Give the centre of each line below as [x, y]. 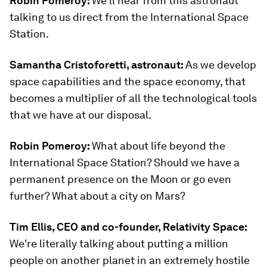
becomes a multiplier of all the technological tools [133, 98]
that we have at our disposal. [80, 115]
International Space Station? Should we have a [125, 162]
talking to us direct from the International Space [129, 17]
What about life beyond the [159, 146]
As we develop [221, 65]
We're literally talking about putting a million [119, 243]
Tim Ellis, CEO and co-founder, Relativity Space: [128, 227]
